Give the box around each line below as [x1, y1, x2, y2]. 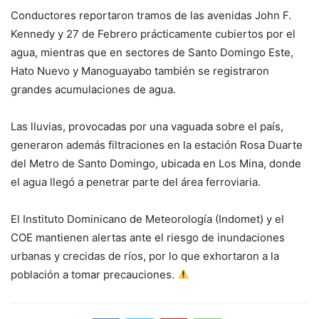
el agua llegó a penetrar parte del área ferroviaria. [11, 174, 261, 189]
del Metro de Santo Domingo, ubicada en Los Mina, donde [11, 156, 301, 170]
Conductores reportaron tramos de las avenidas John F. [11, 8, 291, 22]
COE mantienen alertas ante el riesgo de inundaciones [11, 230, 285, 244]
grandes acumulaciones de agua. [11, 82, 176, 96]
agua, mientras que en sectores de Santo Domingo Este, [11, 45, 293, 59]
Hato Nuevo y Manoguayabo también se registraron [11, 63, 269, 78]
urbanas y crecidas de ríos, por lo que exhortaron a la [11, 249, 279, 263]
